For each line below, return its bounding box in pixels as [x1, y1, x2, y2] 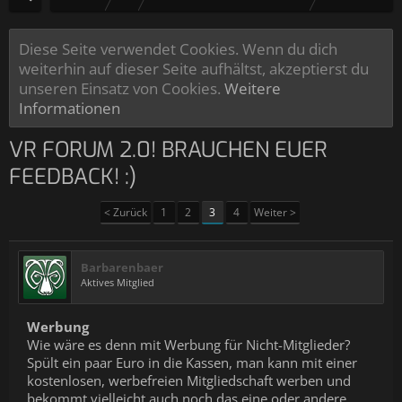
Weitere [224, 77, 281, 99]
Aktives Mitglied [81, 275, 154, 289]
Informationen [19, 97, 120, 118]
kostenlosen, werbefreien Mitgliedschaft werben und [27, 371, 351, 389]
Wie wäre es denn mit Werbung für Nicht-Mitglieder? [27, 336, 350, 354]
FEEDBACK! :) [9, 162, 136, 191]
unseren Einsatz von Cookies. [19, 77, 224, 99]
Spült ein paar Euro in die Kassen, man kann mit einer [27, 354, 357, 371]
